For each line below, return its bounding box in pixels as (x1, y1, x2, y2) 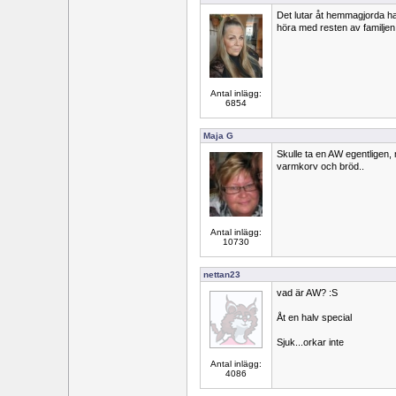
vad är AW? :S (277, 287, 338, 298)
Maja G (203, 131, 233, 141)
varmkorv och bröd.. (277, 161, 364, 171)
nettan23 (203, 270, 240, 279)
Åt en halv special (277, 312, 352, 323)
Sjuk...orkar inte (277, 337, 344, 347)
